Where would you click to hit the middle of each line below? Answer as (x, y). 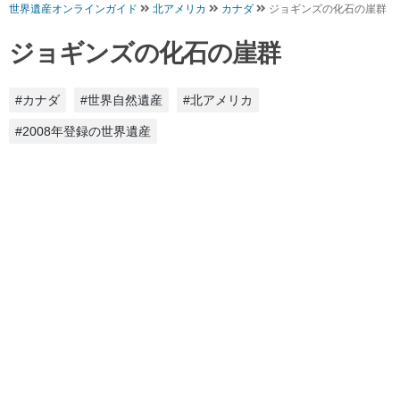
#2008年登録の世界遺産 (83, 132)
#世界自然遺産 (121, 100)
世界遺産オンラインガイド (73, 9)
